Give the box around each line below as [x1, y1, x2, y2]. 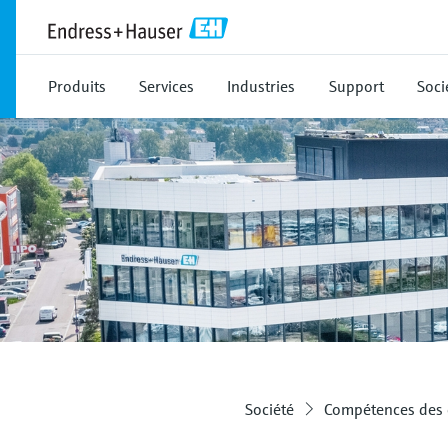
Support [329, 76, 384, 96]
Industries [227, 76, 295, 96]
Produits [48, 76, 106, 96]
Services [139, 76, 194, 96]
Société [245, 399, 295, 419]
